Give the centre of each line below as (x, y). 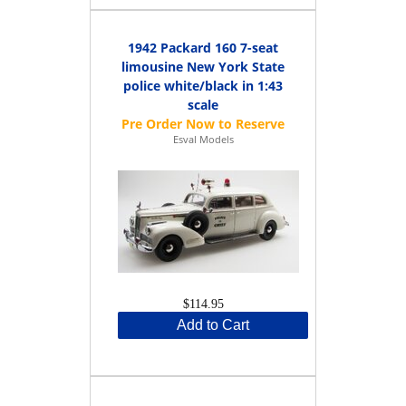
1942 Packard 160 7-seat (203, 47)
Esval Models (203, 139)
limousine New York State (203, 66)
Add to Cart (213, 324)
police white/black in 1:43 (203, 85)
